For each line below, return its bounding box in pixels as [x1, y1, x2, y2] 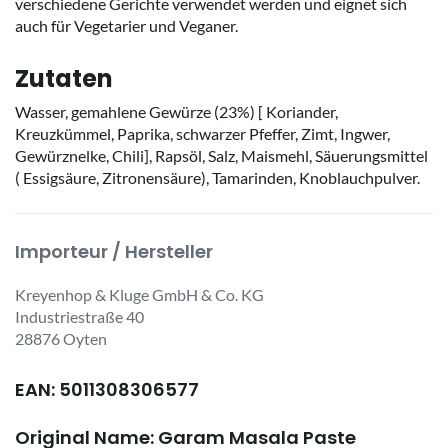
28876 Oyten [15, 328, 107, 348]
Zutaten [15, 61, 113, 95]
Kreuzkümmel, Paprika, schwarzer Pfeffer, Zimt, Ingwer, [15, 123, 390, 143]
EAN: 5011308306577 [15, 376, 199, 402]
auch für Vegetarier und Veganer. [15, 15, 238, 35]
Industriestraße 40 [15, 306, 144, 326]
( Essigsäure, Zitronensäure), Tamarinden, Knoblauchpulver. [15, 167, 420, 187]
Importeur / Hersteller [15, 238, 213, 264]
